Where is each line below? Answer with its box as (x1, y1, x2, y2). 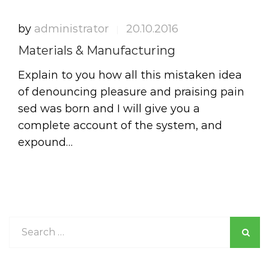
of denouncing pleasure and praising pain (18, 85, 244, 98)
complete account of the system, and (18, 119, 222, 132)
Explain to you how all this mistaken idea (18, 68, 242, 82)
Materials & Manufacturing (18, 43, 175, 58)
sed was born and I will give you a (18, 102, 200, 115)
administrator (34, 22, 109, 35)
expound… (18, 136, 73, 149)
